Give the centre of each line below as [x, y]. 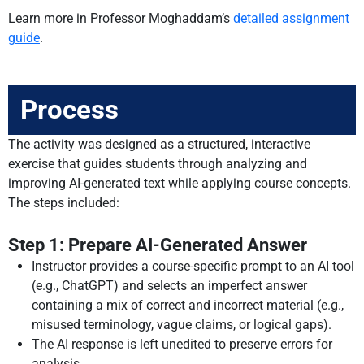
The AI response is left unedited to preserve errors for [182, 344]
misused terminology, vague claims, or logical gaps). [182, 324]
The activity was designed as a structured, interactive [159, 145]
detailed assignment [291, 18]
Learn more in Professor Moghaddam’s [121, 18]
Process [69, 110]
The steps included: [65, 203]
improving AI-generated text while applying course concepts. [180, 184]
